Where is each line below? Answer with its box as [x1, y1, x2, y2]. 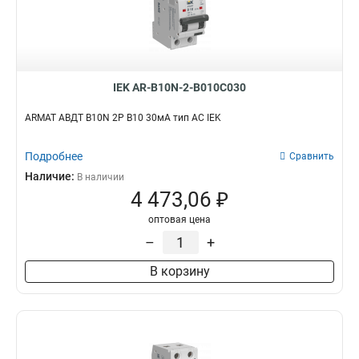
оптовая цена [148, 214, 211, 225]
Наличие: [25, 170, 77, 183]
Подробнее [25, 150, 83, 163]
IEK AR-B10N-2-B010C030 [113, 81, 246, 94]
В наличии [77, 171, 124, 183]
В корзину [149, 264, 210, 279]
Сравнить [289, 151, 334, 162]
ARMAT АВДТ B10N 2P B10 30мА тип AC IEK [25, 112, 221, 123]
